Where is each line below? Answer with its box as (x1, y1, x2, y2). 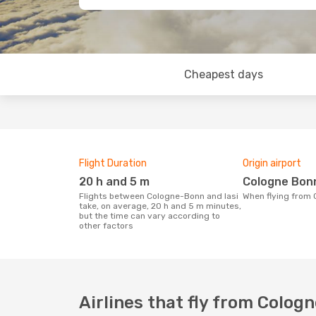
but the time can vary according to (79, 211, 220, 221)
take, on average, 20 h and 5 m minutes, (79, 201, 241, 211)
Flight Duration (79, 157, 147, 169)
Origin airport (243, 157, 301, 169)
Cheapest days (183, 68, 263, 81)
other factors (79, 221, 133, 231)
